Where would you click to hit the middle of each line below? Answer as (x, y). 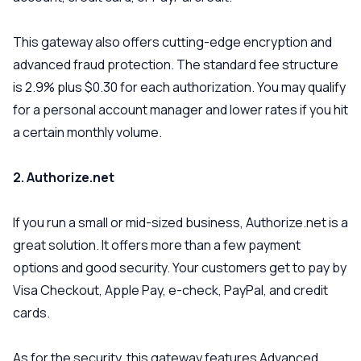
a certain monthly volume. (87, 132)
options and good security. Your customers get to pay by (180, 268)
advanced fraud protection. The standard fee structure (176, 64)
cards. (31, 313)
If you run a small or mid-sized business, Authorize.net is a (180, 222)
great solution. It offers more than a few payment (157, 245)
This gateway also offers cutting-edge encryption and (172, 42)
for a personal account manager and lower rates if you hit (180, 110)
